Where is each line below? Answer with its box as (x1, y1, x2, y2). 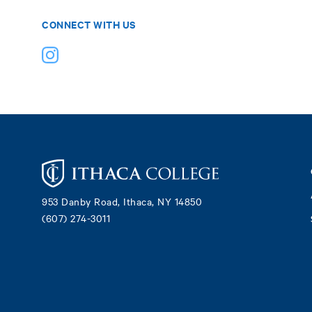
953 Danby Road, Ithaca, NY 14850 (42, 194, 202, 208)
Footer (219, 162, 297, 195)
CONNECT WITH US (42, 17, 136, 31)
